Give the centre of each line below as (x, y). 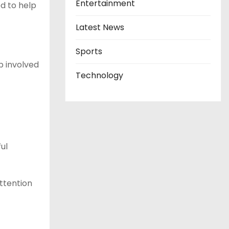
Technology (99, 75)
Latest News (100, 27)
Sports (89, 51)
